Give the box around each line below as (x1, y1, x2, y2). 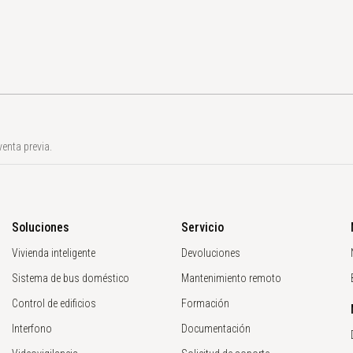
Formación (180, 297, 229, 310)
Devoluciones (180, 247, 240, 259)
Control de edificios (11, 297, 96, 310)
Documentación (180, 322, 251, 335)
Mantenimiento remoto (180, 272, 281, 284)
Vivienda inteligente (11, 247, 95, 259)
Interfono (11, 322, 52, 335)
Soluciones (11, 220, 69, 235)
